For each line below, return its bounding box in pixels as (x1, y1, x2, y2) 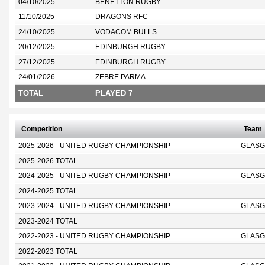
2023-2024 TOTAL (18, 218, 77, 225)
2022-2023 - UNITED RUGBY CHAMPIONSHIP (18, 232, 170, 240)
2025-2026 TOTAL (18, 157, 77, 164)
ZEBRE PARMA (95, 73, 146, 80)
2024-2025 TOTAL (18, 188, 77, 195)
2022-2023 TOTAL (18, 248, 77, 255)
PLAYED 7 (95, 89, 132, 98)
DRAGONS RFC (95, 13, 148, 20)
